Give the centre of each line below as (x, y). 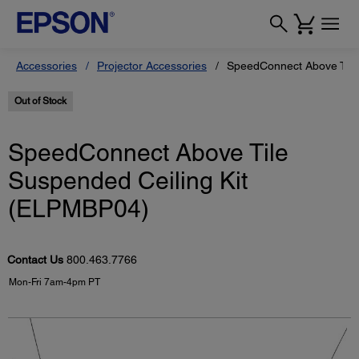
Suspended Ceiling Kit (128, 181)
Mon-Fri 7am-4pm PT (54, 282)
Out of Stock (40, 101)
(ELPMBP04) (79, 209)
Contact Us (37, 260)
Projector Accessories (152, 66)
